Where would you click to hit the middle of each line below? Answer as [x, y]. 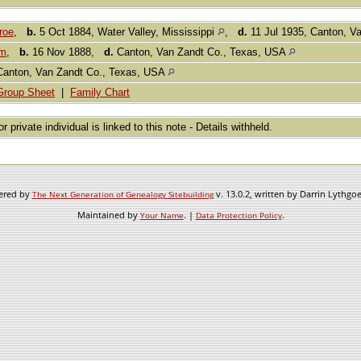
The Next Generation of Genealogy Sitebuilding [122, 194]
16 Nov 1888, [66, 52]
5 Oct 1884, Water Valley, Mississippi [127, 32]
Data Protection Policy [239, 215]
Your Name [162, 215]
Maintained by [108, 215]
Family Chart [100, 93]
